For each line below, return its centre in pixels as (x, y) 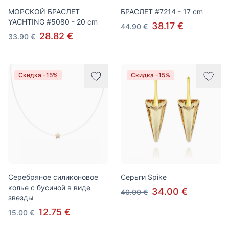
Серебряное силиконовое (53, 177)
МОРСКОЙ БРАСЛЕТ (44, 12)
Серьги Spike (144, 177)
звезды (21, 198)
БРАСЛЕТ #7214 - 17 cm (162, 12)
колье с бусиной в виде (49, 187)
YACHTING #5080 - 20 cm (53, 22)
